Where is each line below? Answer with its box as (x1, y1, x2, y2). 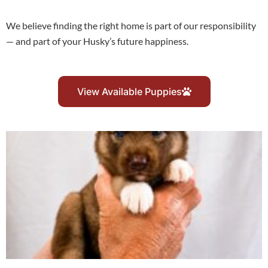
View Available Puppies (77, 86, 182, 98)
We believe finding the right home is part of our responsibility (6, 19, 256, 31)
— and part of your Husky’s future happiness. (6, 35, 188, 47)
